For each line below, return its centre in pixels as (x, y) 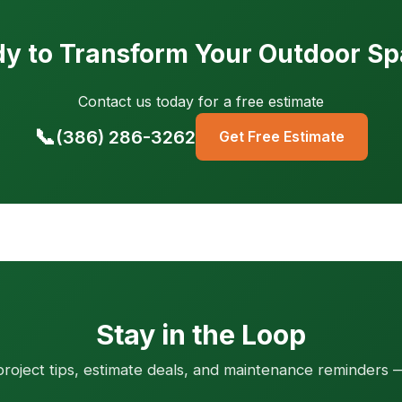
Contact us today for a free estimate (201, 101)
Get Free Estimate (282, 136)
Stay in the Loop (201, 335)
